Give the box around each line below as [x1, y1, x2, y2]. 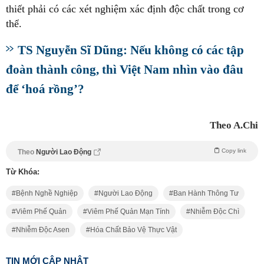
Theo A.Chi [210, 119, 258, 131]
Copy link [222, 147, 246, 154]
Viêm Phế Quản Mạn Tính [87, 207, 170, 216]
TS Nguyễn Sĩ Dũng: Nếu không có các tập [18, 42, 244, 57]
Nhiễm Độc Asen [16, 225, 70, 234]
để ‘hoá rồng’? [6, 81, 84, 95]
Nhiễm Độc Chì [190, 207, 239, 216]
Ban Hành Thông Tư [173, 189, 239, 197]
